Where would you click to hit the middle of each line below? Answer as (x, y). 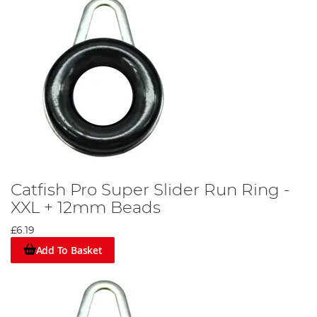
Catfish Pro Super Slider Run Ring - (150, 191)
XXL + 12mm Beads (86, 208)
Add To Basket (69, 250)
